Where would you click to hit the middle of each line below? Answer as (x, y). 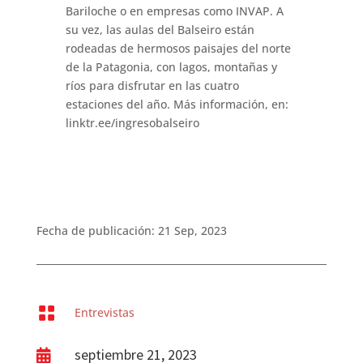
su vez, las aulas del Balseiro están (160, 30)
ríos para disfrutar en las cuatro (152, 86)
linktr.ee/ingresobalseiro (132, 123)
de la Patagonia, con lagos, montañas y (171, 67)
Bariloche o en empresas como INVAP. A (174, 11)
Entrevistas (104, 313)
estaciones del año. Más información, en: (177, 105)
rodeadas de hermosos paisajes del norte (178, 49)
